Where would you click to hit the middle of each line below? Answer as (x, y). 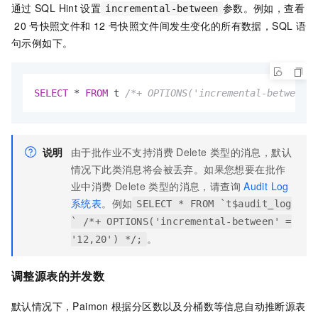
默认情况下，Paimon (60, 306)
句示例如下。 (42, 42)
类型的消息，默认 (251, 152)
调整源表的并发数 (58, 275)
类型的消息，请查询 (194, 186)
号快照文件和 (60, 25)
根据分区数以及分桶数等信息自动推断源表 (209, 306)
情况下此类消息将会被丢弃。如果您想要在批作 (179, 169)
